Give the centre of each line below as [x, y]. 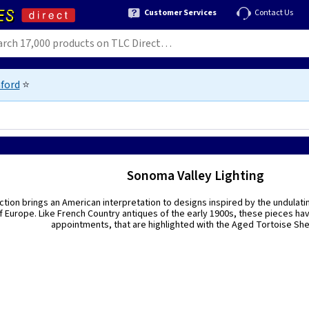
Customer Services [180, 12]
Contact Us [274, 12]
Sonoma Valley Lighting [195, 176]
